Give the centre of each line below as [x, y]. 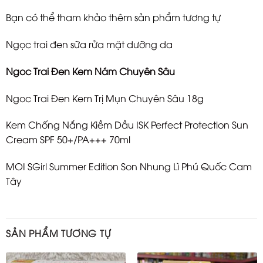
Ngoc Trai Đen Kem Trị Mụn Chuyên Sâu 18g [105, 98]
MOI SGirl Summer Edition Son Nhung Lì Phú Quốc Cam [129, 166]
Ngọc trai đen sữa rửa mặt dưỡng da [89, 44]
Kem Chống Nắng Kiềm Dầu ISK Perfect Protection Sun [127, 125]
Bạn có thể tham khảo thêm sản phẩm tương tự [113, 17]
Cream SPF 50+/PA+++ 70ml [68, 139]
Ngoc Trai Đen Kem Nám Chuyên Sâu [90, 71]
